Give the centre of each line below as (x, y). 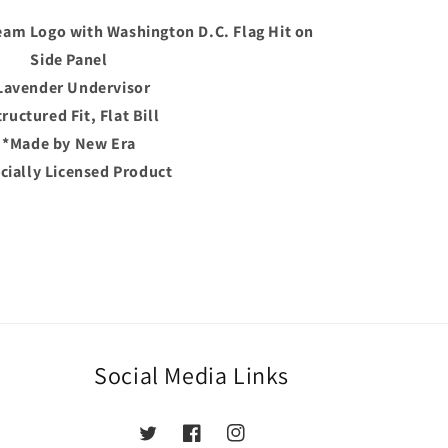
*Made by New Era (69, 143)
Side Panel (69, 59)
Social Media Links (192, 375)
